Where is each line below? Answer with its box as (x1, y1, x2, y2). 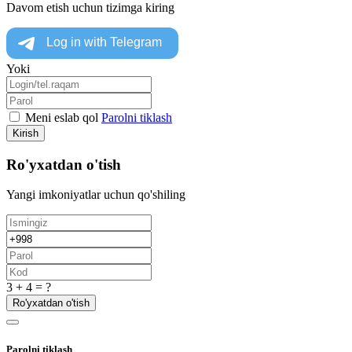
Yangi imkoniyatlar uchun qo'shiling (6, 188, 185, 202)
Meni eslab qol (22, 110, 101, 124)
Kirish (13, 126, 38, 139)
